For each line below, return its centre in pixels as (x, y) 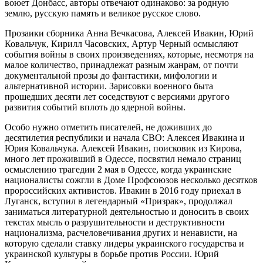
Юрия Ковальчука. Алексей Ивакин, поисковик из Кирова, (123, 149)
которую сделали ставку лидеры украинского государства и (124, 244)
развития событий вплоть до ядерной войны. (95, 107)
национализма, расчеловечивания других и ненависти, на (121, 233)
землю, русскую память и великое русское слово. (103, 14)
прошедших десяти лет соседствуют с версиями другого (117, 97)
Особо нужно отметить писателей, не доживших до (108, 127)
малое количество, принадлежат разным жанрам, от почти (122, 65)
